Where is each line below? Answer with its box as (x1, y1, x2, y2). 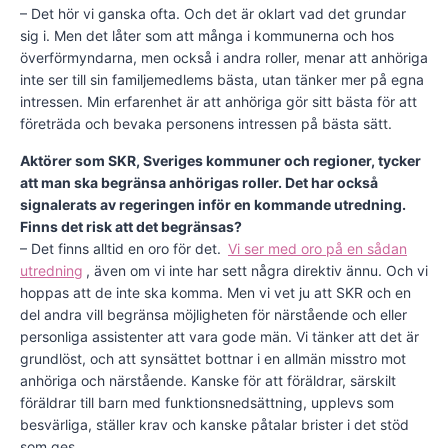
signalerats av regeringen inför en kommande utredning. (20, 196, 406, 214)
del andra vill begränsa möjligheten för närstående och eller (20, 306, 407, 324)
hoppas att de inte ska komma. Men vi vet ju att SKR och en (20, 284, 411, 302)
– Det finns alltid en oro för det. (20, 240, 225, 258)
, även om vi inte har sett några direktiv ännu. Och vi (86, 262, 428, 280)
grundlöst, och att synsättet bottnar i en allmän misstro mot (20, 350, 406, 368)
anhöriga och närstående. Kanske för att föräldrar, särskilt (20, 372, 396, 390)
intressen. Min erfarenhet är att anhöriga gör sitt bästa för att (20, 93, 417, 111)
